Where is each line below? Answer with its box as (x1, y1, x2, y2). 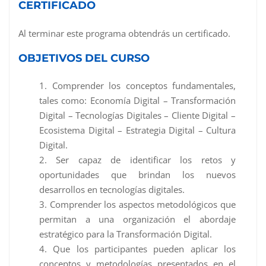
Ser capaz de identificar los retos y (56, 153, 236, 166)
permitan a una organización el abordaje (39, 213, 236, 225)
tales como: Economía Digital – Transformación (39, 94, 236, 106)
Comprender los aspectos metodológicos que (49, 198, 236, 210)
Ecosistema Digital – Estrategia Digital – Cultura (39, 123, 236, 136)
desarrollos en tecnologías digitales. (39, 183, 185, 195)
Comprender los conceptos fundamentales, (52, 79, 236, 91)
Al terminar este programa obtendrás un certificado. (18, 27, 230, 39)
